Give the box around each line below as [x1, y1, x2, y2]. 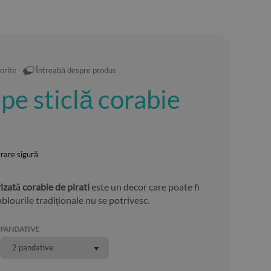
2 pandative [12, 243, 54, 252]
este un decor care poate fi [90, 181, 200, 192]
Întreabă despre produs [36, 65, 117, 75]
